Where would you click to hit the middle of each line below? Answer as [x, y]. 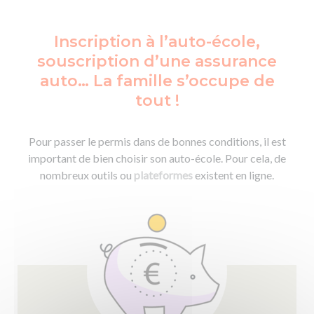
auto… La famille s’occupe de [157, 81]
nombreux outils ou [87, 175]
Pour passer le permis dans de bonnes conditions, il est [157, 141]
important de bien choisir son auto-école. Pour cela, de [157, 158]
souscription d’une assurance [157, 61]
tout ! [157, 100]
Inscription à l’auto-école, [157, 41]
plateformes [164, 175]
